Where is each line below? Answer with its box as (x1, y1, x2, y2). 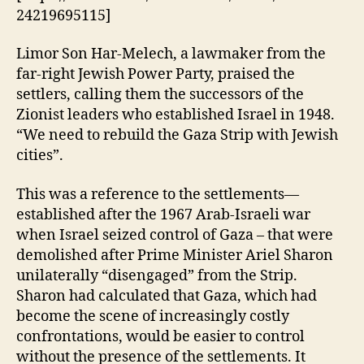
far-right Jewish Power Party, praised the (16, 65, 295, 84)
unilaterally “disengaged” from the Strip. (16, 266, 297, 285)
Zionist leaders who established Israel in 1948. (16, 106, 335, 125)
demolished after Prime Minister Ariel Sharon (16, 245, 333, 265)
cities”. (16, 146, 63, 166)
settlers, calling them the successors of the (16, 85, 304, 105)
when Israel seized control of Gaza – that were (16, 225, 333, 245)
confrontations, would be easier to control (16, 327, 305, 346)
